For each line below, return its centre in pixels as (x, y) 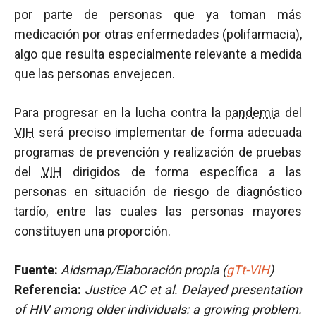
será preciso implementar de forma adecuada (168, 132)
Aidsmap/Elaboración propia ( (144, 270)
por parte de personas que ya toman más (158, 14)
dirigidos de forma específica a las (182, 172)
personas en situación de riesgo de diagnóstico (158, 192)
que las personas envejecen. (95, 74)
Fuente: (37, 270)
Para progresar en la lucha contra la (120, 113)
